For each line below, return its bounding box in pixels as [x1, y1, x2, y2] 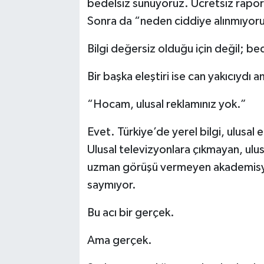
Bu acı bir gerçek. [87, 207, 174, 219]
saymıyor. [87, 179, 136, 192]
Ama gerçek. [87, 235, 152, 247]
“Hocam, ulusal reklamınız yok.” [87, 98, 246, 111]
